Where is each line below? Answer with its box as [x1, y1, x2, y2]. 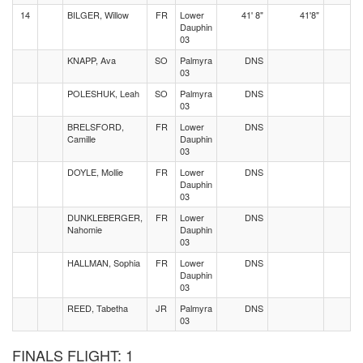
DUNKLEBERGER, [67, 211, 143, 224]
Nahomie [67, 223, 102, 236]
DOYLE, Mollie [67, 165, 123, 178]
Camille [67, 132, 96, 145]
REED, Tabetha [67, 301, 128, 314]
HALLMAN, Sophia [67, 256, 140, 269]
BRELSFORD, [67, 120, 124, 133]
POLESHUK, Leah [67, 87, 139, 100]
